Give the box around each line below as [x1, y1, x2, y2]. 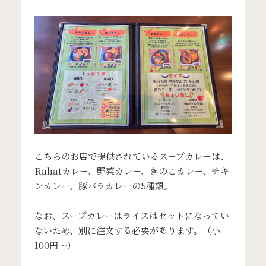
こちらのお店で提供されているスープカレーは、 [34, 150, 230, 163]
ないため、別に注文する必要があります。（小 [34, 224, 221, 237]
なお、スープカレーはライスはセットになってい [34, 209, 230, 222]
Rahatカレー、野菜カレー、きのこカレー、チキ [34, 164, 230, 178]
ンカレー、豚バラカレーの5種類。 [34, 179, 173, 192]
